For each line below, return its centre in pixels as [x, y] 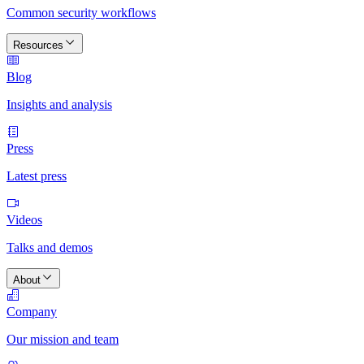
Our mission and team [63, 339]
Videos [24, 220]
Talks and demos [50, 247]
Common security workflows [81, 13]
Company [32, 312]
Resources [38, 45]
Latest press [37, 176]
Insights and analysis [59, 104]
